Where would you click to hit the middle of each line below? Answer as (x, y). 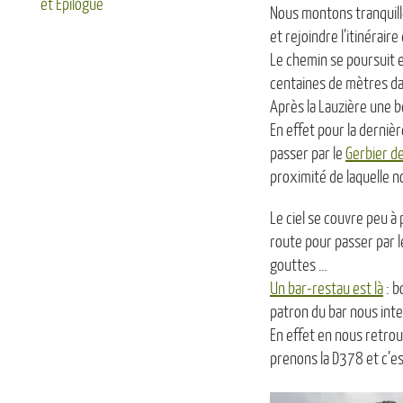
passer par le (308, 154)
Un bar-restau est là (327, 289)
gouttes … (299, 266)
